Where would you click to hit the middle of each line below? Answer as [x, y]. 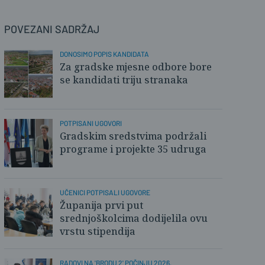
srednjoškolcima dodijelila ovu [134, 218]
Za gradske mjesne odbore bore [136, 67]
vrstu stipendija [98, 231]
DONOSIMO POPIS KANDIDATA [104, 54]
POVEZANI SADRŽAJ [52, 29]
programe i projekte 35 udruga [133, 149]
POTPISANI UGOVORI [91, 123]
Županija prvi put [101, 205]
